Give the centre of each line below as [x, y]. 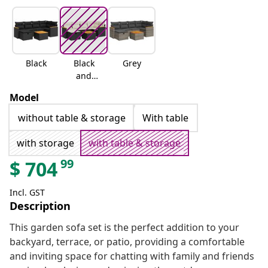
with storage [45, 143]
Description [40, 206]
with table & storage [135, 143]
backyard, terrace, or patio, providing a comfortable [127, 242]
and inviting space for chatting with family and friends [132, 256]
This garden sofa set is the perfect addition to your [124, 228]
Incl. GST [27, 193]
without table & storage [72, 118]
